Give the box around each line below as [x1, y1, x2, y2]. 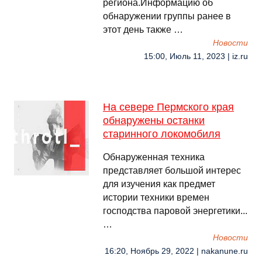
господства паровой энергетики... [103, 206, 247, 216]
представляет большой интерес [103, 166, 241, 175]
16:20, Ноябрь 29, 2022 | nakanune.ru [105, 247, 248, 256]
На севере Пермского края [103, 101, 234, 113]
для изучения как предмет [103, 179, 215, 189]
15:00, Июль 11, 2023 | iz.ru [144, 52, 248, 61]
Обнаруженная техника [103, 152, 205, 162]
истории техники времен [103, 192, 209, 202]
